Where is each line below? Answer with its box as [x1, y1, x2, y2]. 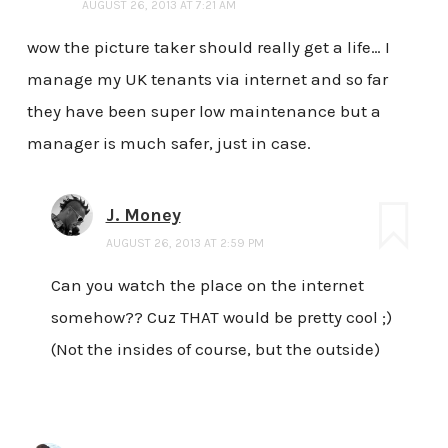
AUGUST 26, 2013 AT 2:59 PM [105, 235, 264, 250]
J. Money [105, 203, 181, 226]
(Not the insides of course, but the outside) [50, 338, 380, 359]
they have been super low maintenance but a [26, 100, 381, 121]
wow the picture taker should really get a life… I [26, 36, 390, 57]
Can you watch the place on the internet [50, 274, 364, 295]
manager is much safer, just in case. [26, 132, 311, 153]
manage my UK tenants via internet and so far [26, 68, 388, 89]
